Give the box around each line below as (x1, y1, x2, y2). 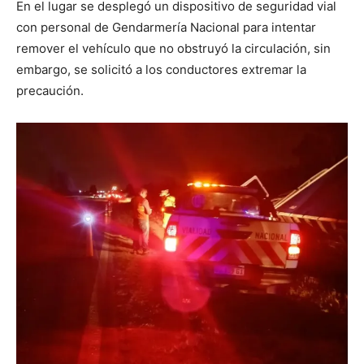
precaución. (16, 82, 84, 98)
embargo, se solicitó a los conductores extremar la (16, 61, 306, 77)
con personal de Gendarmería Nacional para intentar (16, 19, 316, 35)
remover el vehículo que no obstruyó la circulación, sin (16, 40, 331, 56)
